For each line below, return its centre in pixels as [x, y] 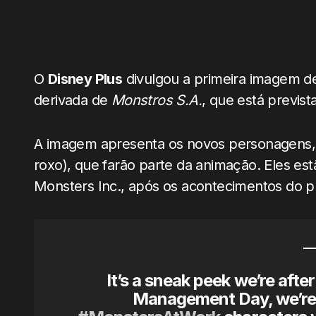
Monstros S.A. [157, 100]
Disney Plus [85, 79]
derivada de [73, 100]
